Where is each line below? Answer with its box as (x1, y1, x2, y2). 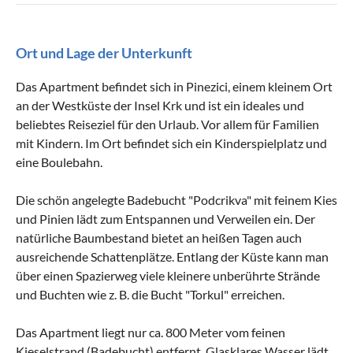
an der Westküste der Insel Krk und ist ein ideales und (16, 97, 304, 113)
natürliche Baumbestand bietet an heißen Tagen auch (16, 229, 302, 245)
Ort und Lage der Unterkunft (16, 43, 192, 61)
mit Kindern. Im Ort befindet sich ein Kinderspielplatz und (16, 135, 327, 150)
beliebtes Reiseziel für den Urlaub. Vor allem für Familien (16, 116, 319, 132)
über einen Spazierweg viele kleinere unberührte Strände (16, 267, 320, 283)
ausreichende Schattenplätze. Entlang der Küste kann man (16, 248, 329, 264)
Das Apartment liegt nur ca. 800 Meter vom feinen (16, 324, 285, 340)
